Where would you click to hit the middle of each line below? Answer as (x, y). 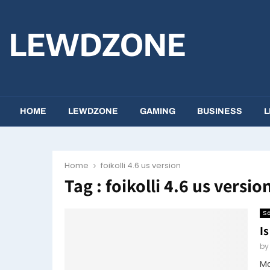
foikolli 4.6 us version (141, 165)
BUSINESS (220, 111)
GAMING (158, 111)
